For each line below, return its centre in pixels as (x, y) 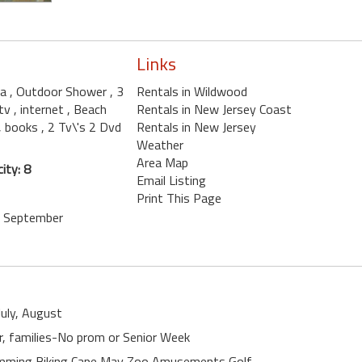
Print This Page (179, 198)
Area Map (162, 162)
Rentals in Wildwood (192, 91)
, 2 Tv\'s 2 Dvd (81, 126)
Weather (160, 144)
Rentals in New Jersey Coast (214, 109)
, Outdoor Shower (60, 91)
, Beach (87, 109)
